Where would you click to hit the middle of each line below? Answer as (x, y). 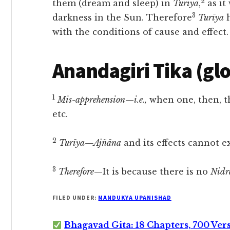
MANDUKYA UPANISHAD (135, 197)
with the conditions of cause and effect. (140, 32)
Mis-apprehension (91, 100)
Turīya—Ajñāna (90, 143)
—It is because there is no (152, 171)
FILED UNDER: (75, 197)
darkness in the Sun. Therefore (122, 17)
